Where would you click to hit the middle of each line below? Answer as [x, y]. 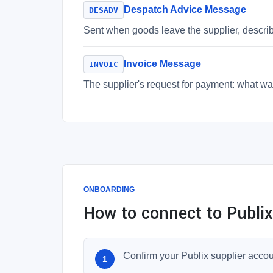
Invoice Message [162, 64]
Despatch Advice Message [185, 9]
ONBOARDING [109, 190]
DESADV [104, 10]
